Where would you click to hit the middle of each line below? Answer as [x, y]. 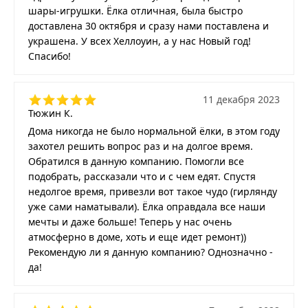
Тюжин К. [51, 113]
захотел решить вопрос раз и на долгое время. [141, 146]
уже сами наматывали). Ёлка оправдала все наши [147, 206]
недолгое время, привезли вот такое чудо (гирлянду [153, 191]
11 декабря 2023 [241, 99]
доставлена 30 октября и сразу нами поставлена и [148, 25]
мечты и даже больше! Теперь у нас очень [130, 221]
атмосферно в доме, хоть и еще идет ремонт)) [137, 236]
